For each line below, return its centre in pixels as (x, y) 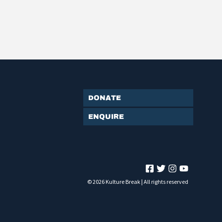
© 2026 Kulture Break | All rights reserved (138, 181)
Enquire (106, 116)
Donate (105, 98)
